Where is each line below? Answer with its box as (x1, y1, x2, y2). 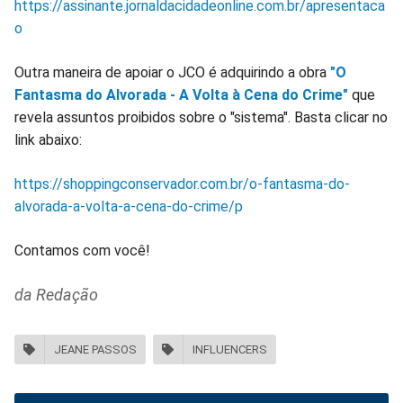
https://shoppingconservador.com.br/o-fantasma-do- (14, 175, 350, 193)
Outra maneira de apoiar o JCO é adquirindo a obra (14, 63, 330, 81)
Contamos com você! (14, 241, 150, 259)
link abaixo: (14, 130, 82, 148)
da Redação (14, 284, 98, 304)
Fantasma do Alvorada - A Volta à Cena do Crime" (14, 85, 348, 103)
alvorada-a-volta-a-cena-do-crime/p (14, 197, 243, 215)
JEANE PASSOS (54, 343, 137, 357)
